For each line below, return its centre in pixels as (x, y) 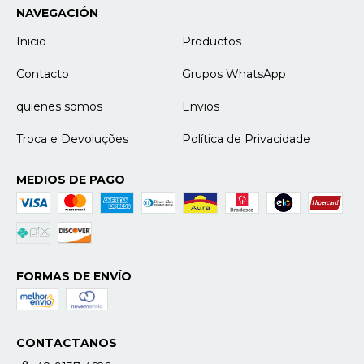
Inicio (31, 42)
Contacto (43, 74)
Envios (201, 107)
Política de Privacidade (246, 139)
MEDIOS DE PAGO (71, 180)
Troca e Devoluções (72, 139)
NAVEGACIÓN (57, 13)
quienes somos (59, 107)
